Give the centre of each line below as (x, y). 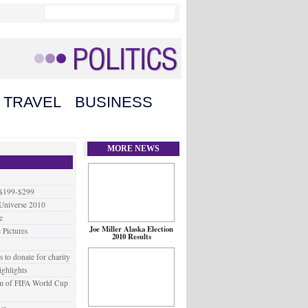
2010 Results (131, 236)
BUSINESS (114, 102)
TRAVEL (32, 102)
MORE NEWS (133, 148)
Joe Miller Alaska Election (131, 229)
